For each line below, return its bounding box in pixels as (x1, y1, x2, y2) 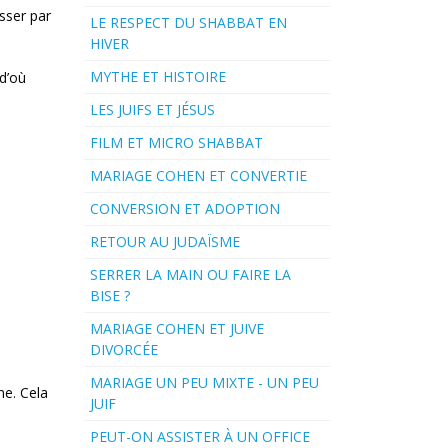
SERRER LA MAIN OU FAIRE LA (89, 265, 291, 285)
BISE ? (89, 286, 130, 306)
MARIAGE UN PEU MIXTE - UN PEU (89, 373, 319, 393)
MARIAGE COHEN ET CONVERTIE (89, 166, 307, 186)
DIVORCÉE (89, 340, 158, 360)
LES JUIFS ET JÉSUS (89, 100, 215, 120)
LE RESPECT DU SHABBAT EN (89, 13, 287, 33)
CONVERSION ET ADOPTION (89, 199, 280, 219)
